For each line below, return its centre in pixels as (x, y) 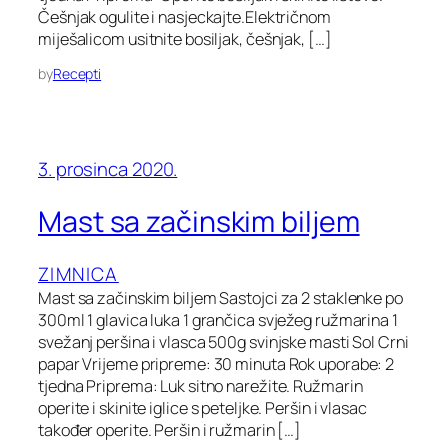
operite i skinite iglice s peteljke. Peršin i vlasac (202, 407)
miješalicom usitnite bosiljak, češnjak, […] (185, 39)
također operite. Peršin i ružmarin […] (170, 429)
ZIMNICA (78, 273)
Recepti (77, 74)
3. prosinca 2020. (108, 169)
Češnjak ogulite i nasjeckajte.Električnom (184, 17)
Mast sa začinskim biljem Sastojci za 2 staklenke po (220, 297)
